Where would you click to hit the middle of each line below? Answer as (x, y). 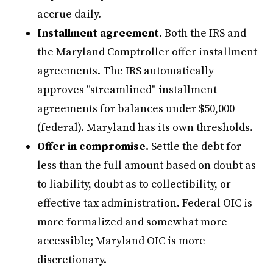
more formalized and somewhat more (133, 222)
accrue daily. (69, 14)
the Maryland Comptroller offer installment (147, 52)
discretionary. (72, 260)
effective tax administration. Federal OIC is (145, 203)
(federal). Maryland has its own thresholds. (145, 127)
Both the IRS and (204, 33)
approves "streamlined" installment (127, 90)
